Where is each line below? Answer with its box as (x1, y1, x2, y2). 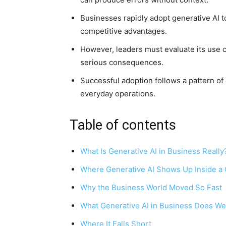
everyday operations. (80, 89, 155, 98)
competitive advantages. (80, 26, 167, 36)
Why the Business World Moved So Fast (80, 183, 222, 192)
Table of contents (70, 117, 176, 133)
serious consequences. (80, 58, 163, 67)
